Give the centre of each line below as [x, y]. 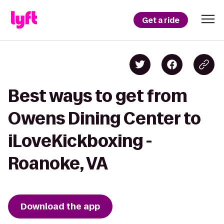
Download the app [60, 206]
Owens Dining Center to [104, 118]
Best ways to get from [98, 96]
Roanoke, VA [58, 163]
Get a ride [161, 20]
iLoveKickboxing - [80, 141]
